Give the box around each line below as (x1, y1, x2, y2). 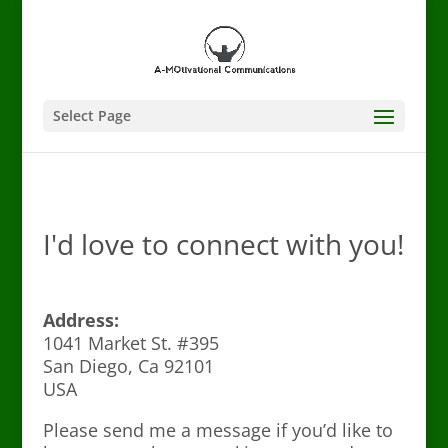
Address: (42, 308, 119, 332)
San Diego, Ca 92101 (42, 354, 214, 378)
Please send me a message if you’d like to (42, 418, 393, 442)
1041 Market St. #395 (42, 331, 219, 355)
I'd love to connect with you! (42, 225, 404, 263)
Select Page (52, 106, 131, 125)
